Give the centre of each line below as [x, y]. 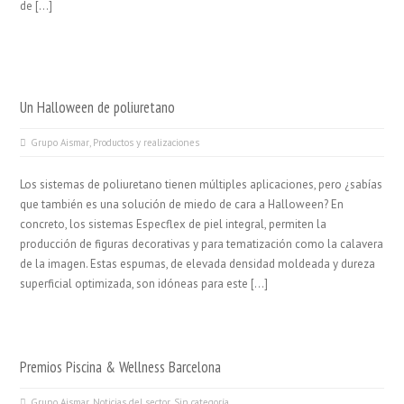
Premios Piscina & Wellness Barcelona [121, 367]
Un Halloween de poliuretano [98, 107]
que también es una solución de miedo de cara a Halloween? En [182, 204]
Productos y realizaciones [147, 142]
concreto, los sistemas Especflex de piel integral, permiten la [174, 224]
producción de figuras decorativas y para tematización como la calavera [202, 244]
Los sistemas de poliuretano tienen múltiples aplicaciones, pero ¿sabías [202, 184]
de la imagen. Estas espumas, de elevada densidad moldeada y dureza [198, 264]
